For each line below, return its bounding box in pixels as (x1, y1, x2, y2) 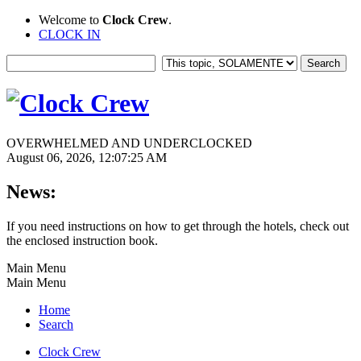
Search (39, 317, 73, 331)
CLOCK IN (39, 27, 101, 41)
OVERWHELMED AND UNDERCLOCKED (6, 135, 252, 150)
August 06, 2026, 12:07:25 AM (6, 150, 167, 164)
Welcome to (39, 13, 102, 27)
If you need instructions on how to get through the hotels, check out (6, 218, 349, 233)
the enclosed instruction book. (6, 233, 158, 247)
